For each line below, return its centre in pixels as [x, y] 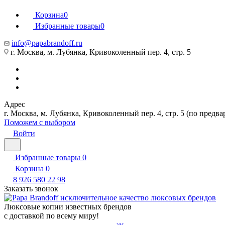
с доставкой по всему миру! [51, 216]
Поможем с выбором [40, 122]
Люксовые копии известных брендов [68, 207]
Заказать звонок [31, 189]
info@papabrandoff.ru [47, 43]
